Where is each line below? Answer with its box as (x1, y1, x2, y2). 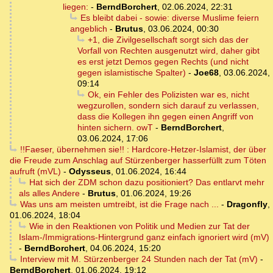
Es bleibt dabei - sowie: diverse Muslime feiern (80, 13, 259, 23)
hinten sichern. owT (77, 122, 153, 133)
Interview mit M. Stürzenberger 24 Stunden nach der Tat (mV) (19, 254, 258, 264)
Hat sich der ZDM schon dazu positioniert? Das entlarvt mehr (29, 177, 264, 188)
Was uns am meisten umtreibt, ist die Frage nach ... (19, 199, 219, 210)
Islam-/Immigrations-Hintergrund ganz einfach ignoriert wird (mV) (19, 232, 269, 243)
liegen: (63, 2, 88, 12)
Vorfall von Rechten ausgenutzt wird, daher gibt (77, 46, 260, 56)
